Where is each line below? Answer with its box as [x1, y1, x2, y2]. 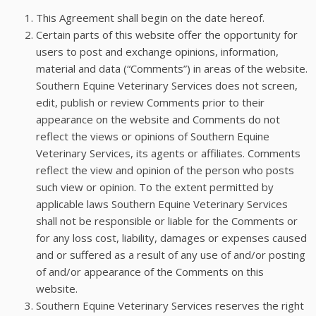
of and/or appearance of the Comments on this [36, 264, 265, 279]
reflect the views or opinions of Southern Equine [36, 128, 270, 143]
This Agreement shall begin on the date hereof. [36, 10, 265, 25]
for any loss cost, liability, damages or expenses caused [36, 230, 308, 245]
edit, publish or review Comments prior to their [36, 95, 265, 109]
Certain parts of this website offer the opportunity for [36, 27, 298, 42]
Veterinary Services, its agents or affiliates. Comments [36, 145, 301, 160]
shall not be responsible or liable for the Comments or [36, 213, 298, 228]
